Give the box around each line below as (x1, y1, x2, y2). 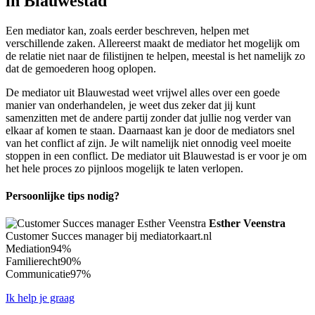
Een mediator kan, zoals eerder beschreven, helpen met (6, 24, 249, 37)
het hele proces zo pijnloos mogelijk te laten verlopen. (6, 162, 243, 174)
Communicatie (6, 268, 70, 281)
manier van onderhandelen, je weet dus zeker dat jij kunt (6, 98, 255, 111)
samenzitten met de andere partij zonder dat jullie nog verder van (6, 111, 291, 124)
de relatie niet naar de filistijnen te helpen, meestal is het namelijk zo (6, 49, 305, 62)
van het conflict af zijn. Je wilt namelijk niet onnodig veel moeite (6, 136, 291, 149)
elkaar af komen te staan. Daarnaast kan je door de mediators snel (6, 124, 295, 136)
